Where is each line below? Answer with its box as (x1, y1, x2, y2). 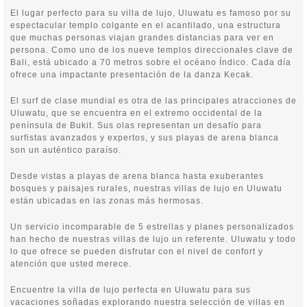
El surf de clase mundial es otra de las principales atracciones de (10, 96, 297, 106)
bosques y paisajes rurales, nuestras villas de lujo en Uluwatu (10, 184, 282, 193)
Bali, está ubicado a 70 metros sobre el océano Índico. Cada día (10, 58, 291, 67)
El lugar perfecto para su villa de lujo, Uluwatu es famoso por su (10, 8, 291, 18)
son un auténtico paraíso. (10, 145, 121, 155)
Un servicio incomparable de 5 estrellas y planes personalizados (10, 222, 294, 232)
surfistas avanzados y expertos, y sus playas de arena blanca (10, 133, 279, 143)
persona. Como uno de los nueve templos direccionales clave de (10, 45, 293, 55)
